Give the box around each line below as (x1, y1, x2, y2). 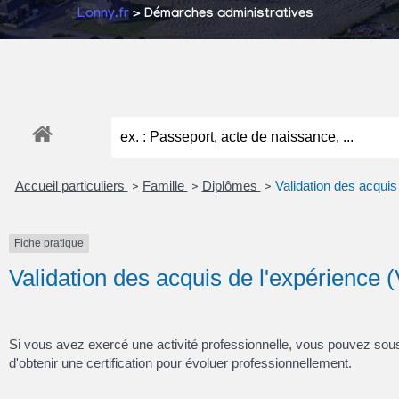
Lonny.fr (77, 7, 129, 23)
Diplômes (201, 178, 261, 194)
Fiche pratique (14, 237, 84, 250)
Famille (142, 178, 188, 194)
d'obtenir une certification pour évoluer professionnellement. (9, 354, 352, 370)
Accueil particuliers (14, 178, 128, 194)
